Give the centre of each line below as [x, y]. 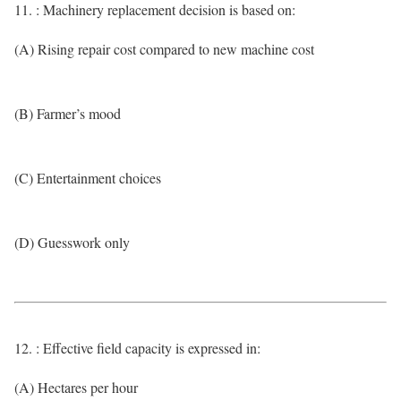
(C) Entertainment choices [88, 178]
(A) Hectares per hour [76, 387]
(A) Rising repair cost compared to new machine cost [164, 49]
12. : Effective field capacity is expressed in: [137, 348]
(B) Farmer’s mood [68, 113]
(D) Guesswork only [72, 242]
